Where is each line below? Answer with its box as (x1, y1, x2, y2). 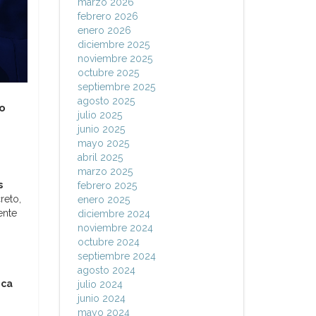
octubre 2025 (77, 67, 139, 78)
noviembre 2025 (77, 53, 152, 64)
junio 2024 (77, 293, 126, 304)
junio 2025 (77, 123, 125, 135)
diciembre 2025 (77, 39, 150, 50)
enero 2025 (77, 194, 130, 205)
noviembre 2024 (77, 222, 153, 233)
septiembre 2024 (77, 250, 156, 262)
